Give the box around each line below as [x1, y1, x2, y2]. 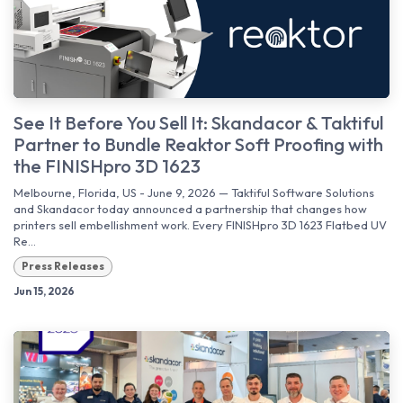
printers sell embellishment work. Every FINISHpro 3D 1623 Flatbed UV [13, 218, 387, 233]
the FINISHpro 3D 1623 [13, 155, 201, 178]
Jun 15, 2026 [13, 284, 75, 298]
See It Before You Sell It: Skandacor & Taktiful [13, 112, 383, 135]
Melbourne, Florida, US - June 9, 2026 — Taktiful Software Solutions [13, 185, 374, 201]
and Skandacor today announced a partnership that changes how [13, 201, 367, 217]
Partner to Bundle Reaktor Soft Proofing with [13, 133, 383, 157]
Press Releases [21, 259, 104, 273]
